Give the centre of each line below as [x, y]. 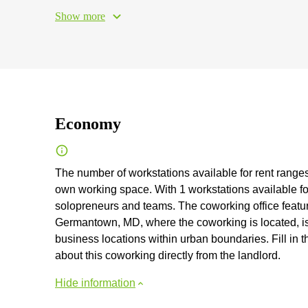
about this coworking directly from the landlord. [168, 255]
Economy [88, 124]
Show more [80, 16]
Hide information [95, 283]
